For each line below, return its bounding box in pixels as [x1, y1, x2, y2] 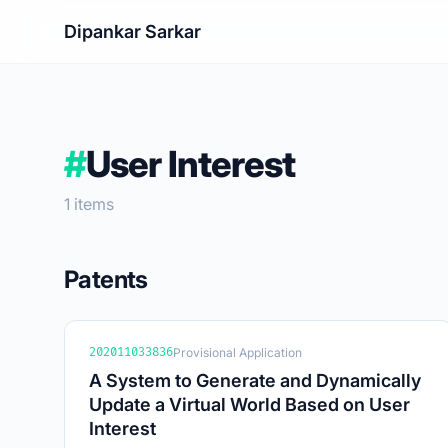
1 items [64, 194, 114, 214]
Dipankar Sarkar [64, 20, 201, 42]
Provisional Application [173, 345, 302, 360]
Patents [64, 265, 148, 294]
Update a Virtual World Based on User [89, 394, 410, 415]
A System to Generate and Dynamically [89, 370, 421, 391]
